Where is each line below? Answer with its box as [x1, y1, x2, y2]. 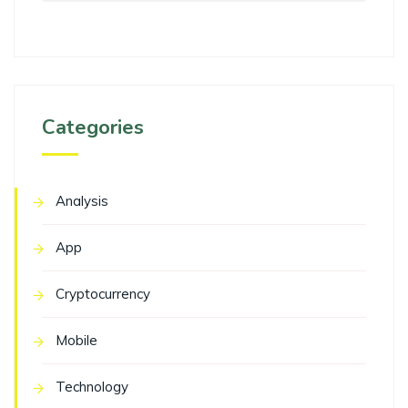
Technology [56, 378, 128, 396]
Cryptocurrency [56, 285, 150, 303]
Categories [42, 114, 144, 142]
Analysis [56, 192, 108, 210]
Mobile [56, 331, 97, 350]
